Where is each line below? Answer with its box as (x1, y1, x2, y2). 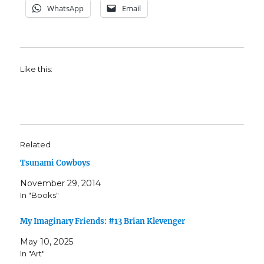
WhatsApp (47, 3, 84, 14)
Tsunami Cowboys (20, 158, 91, 169)
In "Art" (20, 249, 45, 259)
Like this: (20, 64, 53, 74)
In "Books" (20, 190, 60, 200)
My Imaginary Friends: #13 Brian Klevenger (20, 216, 186, 227)
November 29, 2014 (20, 178, 101, 189)
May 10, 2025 (20, 236, 74, 247)
